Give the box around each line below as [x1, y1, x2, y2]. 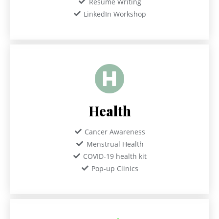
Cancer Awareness [85, 127, 146, 136]
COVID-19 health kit [83, 151, 147, 161]
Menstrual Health [86, 139, 144, 149]
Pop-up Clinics [91, 163, 139, 173]
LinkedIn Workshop [84, 9, 147, 19]
